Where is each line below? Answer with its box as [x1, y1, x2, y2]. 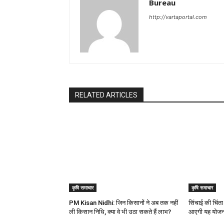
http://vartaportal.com [149, 13, 207, 21]
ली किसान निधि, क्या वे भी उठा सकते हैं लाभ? [69, 208, 171, 216]
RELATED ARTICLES [75, 91, 137, 99]
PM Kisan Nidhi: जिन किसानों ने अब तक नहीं [69, 199, 178, 207]
